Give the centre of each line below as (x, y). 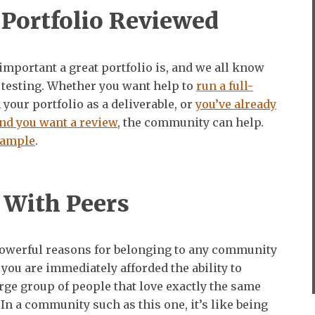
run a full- (225, 85)
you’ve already (236, 104)
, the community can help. (191, 122)
